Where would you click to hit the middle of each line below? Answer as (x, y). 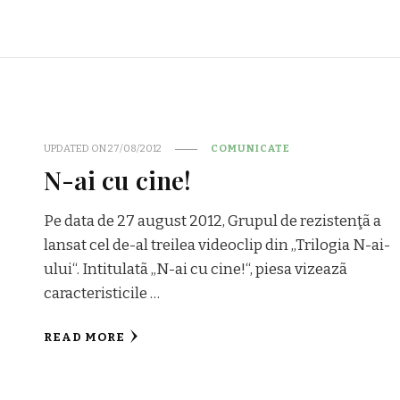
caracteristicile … (102, 294)
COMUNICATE (251, 149)
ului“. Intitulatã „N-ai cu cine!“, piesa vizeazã (196, 270)
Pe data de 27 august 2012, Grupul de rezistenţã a (213, 221)
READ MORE (85, 338)
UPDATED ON (76, 149)
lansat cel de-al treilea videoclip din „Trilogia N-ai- (217, 246)
